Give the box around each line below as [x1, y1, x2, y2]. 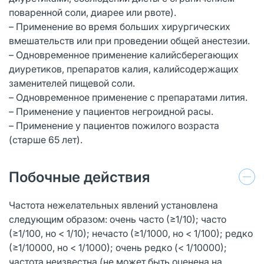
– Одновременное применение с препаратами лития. [9, 91, 247, 103]
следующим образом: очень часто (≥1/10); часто [9, 213, 226, 225]
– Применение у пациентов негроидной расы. [9, 105, 213, 117]
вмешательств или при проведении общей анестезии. [9, 34, 250, 47]
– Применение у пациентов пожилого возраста [9, 119, 219, 131]
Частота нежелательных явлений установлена [9, 199, 218, 211]
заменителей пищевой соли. [9, 77, 135, 89]
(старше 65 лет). [9, 133, 82, 146]
